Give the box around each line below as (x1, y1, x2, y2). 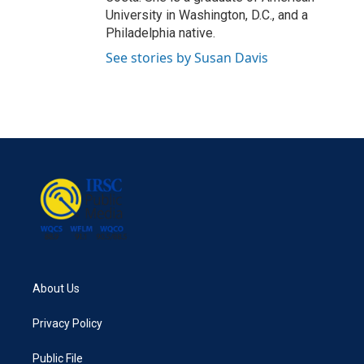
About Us (32, 281, 80, 295)
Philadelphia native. (106, 25, 215, 41)
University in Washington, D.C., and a (106, 7, 308, 23)
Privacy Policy (32, 316, 102, 330)
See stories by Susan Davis (106, 49, 268, 67)
